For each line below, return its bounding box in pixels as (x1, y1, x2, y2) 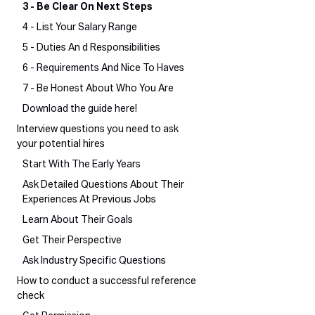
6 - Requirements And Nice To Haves (22, 63, 184, 74)
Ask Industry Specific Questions (22, 256, 166, 266)
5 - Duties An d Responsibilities (22, 43, 160, 53)
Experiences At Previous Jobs (22, 195, 156, 205)
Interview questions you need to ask (17, 124, 179, 135)
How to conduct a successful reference (17, 276, 196, 287)
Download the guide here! (22, 104, 137, 115)
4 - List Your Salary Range (22, 22, 137, 33)
